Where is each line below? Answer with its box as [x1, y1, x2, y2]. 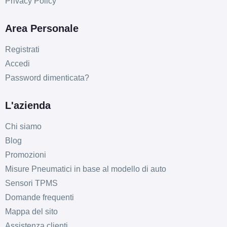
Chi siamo [5, 122, 42, 131]
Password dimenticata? [5, 73, 89, 82]
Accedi [5, 59, 30, 68]
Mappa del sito [5, 207, 58, 216]
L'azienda [5, 99, 51, 111]
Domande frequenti [5, 193, 74, 202]
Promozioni [5, 150, 46, 159]
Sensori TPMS [5, 178, 58, 187]
